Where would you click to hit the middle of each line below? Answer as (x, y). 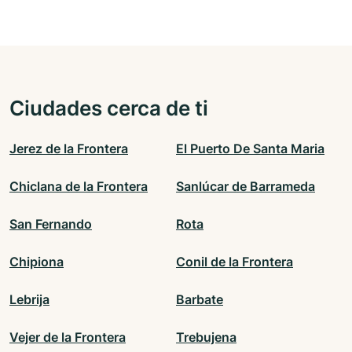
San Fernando (51, 224)
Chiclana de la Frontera (79, 187)
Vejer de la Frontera (68, 337)
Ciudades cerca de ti (109, 108)
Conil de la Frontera (235, 262)
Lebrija (29, 300)
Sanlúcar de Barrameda (246, 187)
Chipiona (37, 262)
